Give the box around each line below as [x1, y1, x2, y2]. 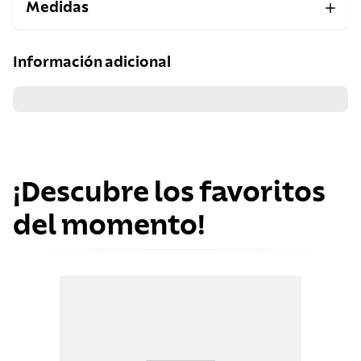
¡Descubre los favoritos [13, 177, 326, 207]
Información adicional [13, 54, 171, 70]
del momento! [13, 210, 205, 240]
